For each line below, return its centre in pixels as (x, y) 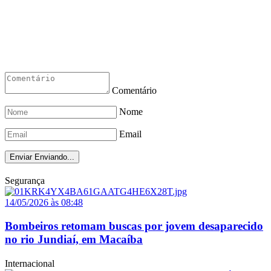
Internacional (30, 263)
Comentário (134, 91)
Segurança (25, 181)
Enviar (21, 157)
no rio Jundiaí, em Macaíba (74, 239)
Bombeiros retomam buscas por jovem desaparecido (134, 226)
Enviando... (54, 157)
